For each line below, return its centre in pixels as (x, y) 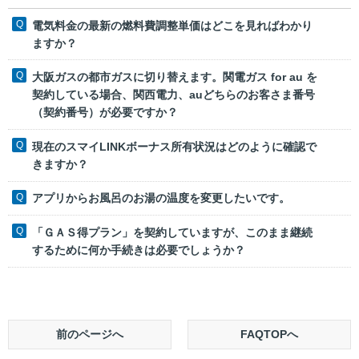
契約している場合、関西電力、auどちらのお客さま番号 (173, 95)
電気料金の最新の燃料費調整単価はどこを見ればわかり (172, 25)
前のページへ (90, 334)
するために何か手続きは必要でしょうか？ (139, 250)
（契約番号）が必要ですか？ (105, 113)
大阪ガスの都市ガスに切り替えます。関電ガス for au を (175, 77)
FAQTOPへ (269, 334)
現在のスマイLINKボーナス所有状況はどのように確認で (174, 146)
